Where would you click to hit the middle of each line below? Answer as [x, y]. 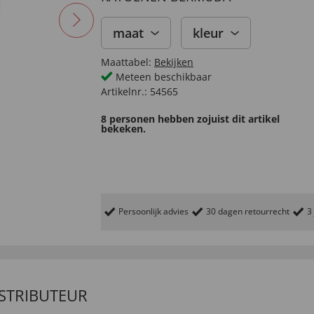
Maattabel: [126, 62]
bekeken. [123, 129]
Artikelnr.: [124, 91]
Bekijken [174, 62]
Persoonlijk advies [153, 211]
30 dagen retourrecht [248, 211]
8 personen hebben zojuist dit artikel [190, 119]
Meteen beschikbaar [162, 77]
